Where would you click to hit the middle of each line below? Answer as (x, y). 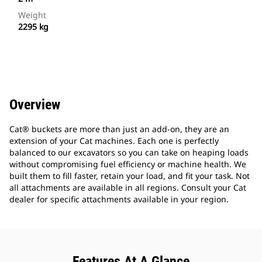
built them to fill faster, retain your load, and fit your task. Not (130, 176)
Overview (35, 105)
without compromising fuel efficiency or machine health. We (128, 164)
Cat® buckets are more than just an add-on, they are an (119, 129)
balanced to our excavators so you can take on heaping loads (129, 153)
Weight (32, 15)
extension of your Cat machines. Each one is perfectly (114, 141)
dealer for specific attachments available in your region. (119, 199)
